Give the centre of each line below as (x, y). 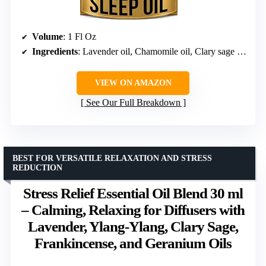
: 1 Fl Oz (80, 37)
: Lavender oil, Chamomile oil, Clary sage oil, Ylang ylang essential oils (157, 52)
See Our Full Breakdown (133, 103)
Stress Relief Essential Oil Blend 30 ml (133, 194)
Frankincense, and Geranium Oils (133, 243)
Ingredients (55, 52)
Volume (47, 37)
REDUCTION (37, 168)
